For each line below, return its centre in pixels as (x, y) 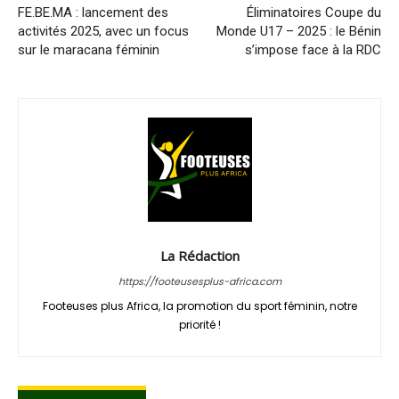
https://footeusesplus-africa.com (199, 281)
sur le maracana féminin (89, 49)
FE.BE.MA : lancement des (93, 12)
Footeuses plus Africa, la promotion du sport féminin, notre (199, 305)
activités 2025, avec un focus (103, 31)
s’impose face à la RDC (313, 49)
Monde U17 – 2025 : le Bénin (298, 31)
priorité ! (199, 324)
